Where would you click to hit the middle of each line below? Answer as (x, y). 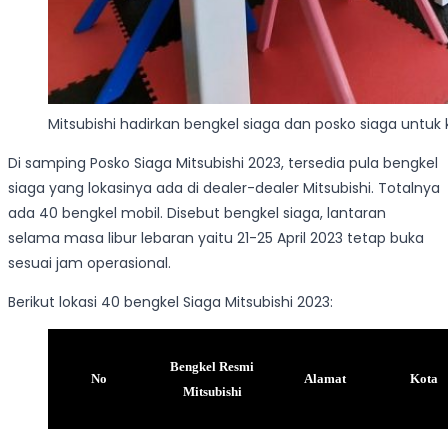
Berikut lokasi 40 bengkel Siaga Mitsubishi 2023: (170, 302)
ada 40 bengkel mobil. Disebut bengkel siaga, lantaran (197, 213)
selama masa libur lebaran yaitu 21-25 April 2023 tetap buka (216, 238)
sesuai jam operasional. (91, 263)
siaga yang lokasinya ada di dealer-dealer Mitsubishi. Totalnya (224, 188)
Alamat (325, 379)
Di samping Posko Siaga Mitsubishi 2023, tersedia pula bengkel (223, 163)
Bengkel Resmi (212, 367)
